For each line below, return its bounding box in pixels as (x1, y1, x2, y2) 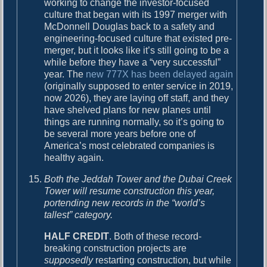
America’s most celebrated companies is (44, 140, 215, 151)
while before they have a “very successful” (44, 57, 221, 67)
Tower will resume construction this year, (44, 185, 215, 196)
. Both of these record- (109, 231, 202, 241)
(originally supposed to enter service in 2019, (44, 80, 234, 91)
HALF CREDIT (44, 231, 110, 241)
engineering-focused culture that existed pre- (44, 33, 232, 44)
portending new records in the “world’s (44, 197, 206, 208)
